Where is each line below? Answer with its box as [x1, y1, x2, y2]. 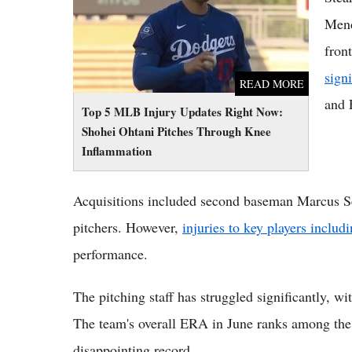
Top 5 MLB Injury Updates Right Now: [82, 103, 283, 121]
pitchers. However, [73, 218, 182, 237]
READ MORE [240, 76, 304, 92]
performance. [73, 244, 148, 264]
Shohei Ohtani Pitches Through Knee [82, 123, 271, 141]
